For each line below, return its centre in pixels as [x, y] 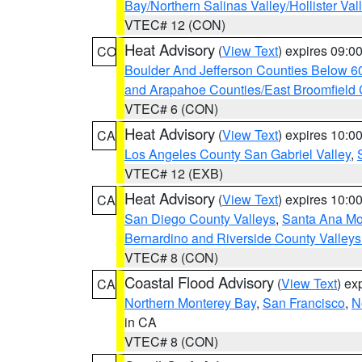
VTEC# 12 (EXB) [174, 173]
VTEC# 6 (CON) [171, 109]
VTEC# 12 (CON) [175, 25]
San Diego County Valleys [200, 219]
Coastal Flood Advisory [199, 282]
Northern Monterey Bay [190, 303]
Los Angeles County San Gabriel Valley [238, 154]
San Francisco [304, 303]
